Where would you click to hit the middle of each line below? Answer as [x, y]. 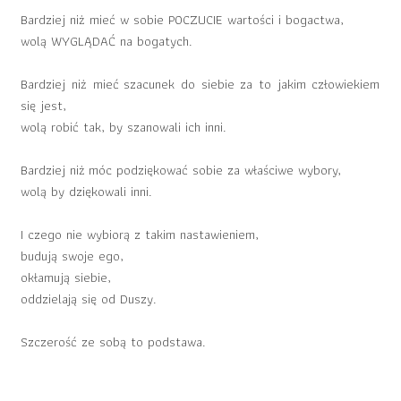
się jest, [44, 106]
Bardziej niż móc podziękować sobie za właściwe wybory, [181, 170]
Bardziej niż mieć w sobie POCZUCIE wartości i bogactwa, [183, 20]
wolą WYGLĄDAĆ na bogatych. [107, 41]
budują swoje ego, [73, 256]
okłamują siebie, [66, 277]
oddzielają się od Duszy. [89, 299]
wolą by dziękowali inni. [87, 192]
